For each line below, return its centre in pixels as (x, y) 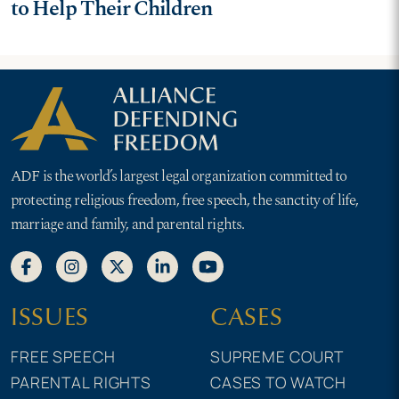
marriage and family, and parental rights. (128, 224)
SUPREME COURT (277, 356)
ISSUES (50, 316)
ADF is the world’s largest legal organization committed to (179, 176)
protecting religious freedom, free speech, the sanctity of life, (185, 200)
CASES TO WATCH (279, 382)
